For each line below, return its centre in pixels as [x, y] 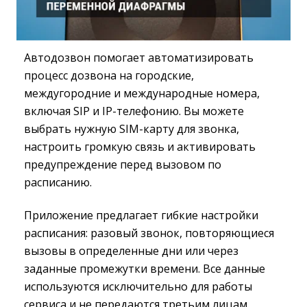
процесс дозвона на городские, [109, 75]
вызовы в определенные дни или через [131, 251]
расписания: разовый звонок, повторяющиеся [149, 233]
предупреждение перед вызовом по [123, 164]
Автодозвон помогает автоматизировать [139, 58]
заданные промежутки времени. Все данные [145, 269]
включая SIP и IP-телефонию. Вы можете [134, 111]
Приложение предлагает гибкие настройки [141, 215]
